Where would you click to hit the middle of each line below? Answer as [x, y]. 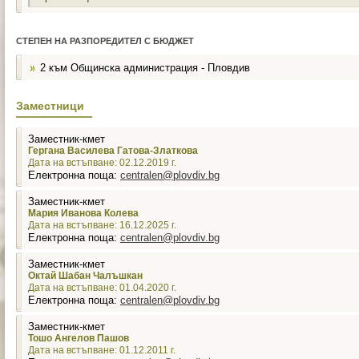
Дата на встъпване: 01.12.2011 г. [102, 350]
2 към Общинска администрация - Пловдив [145, 68]
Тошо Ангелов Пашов [79, 338]
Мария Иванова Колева [83, 213]
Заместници [50, 106]
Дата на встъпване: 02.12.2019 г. [102, 163]
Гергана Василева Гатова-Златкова [113, 151]
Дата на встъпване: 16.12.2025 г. [102, 225]
